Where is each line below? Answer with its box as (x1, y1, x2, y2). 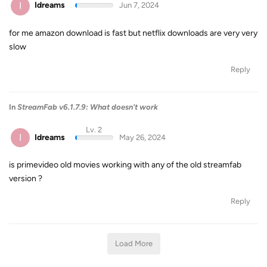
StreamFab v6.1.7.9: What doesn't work (17, 102, 158, 111)
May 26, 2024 (119, 132, 166, 142)
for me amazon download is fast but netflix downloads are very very (9, 27, 257, 38)
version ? (9, 173, 42, 184)
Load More (114, 239, 153, 248)
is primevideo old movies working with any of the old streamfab (9, 160, 241, 170)
